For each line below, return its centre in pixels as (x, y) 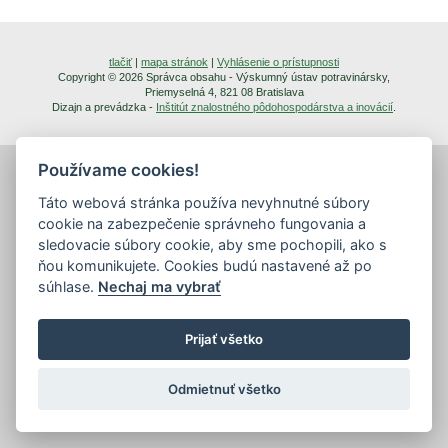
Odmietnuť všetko (224, 388)
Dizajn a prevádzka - (104, 106)
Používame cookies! (119, 169)
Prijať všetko (224, 339)
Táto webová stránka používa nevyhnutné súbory (204, 202)
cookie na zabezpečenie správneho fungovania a (202, 223)
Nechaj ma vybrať (160, 286)
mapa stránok (174, 61)
